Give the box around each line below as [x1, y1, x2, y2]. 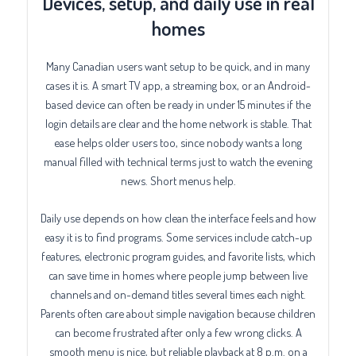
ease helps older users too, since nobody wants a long [54, 134, 302, 149]
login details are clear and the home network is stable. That [44, 115, 311, 130]
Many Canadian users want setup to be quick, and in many [46, 58, 310, 73]
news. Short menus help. [120, 172, 236, 188]
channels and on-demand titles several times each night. [50, 286, 306, 301]
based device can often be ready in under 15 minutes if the [45, 96, 311, 111]
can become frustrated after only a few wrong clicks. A [54, 324, 302, 339]
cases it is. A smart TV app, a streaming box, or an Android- [45, 77, 311, 92]
